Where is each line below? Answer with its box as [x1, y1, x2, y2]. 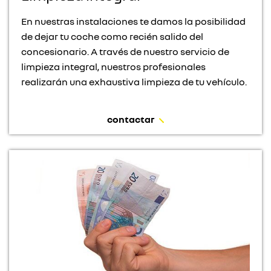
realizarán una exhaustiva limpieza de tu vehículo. [21, 75, 247, 88]
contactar [106, 113, 155, 125]
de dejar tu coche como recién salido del [21, 30, 203, 42]
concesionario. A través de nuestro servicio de [21, 45, 229, 57]
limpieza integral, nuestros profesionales [21, 60, 206, 73]
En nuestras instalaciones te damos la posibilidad [21, 15, 246, 27]
